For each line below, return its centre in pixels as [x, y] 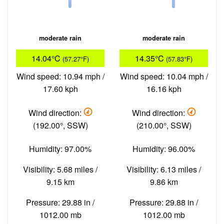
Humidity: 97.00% [60, 148]
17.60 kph [60, 89]
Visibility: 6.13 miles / [164, 169]
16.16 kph [164, 89]
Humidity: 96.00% [164, 148]
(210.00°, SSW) [164, 125]
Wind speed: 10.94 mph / [60, 76]
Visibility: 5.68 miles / [60, 169]
